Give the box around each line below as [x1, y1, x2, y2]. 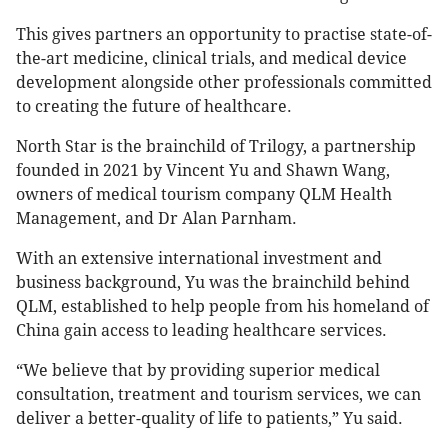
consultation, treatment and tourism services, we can [16, 385, 421, 405]
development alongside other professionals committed [16, 73, 432, 93]
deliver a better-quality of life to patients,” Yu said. [16, 409, 403, 429]
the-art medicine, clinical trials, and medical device [16, 49, 407, 69]
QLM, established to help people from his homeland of [16, 297, 429, 317]
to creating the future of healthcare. [16, 97, 292, 117]
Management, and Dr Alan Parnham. [16, 209, 297, 229]
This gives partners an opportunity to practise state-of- [16, 25, 432, 45]
